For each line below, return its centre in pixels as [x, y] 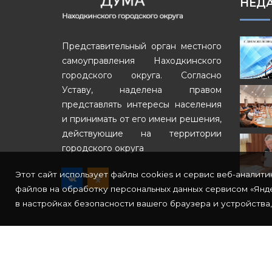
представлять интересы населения [142, 104]
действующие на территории [142, 134]
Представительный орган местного [142, 46]
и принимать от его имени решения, [142, 119]
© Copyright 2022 [104, 250]
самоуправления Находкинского [142, 61]
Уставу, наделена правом [142, 90]
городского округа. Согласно [142, 75]
